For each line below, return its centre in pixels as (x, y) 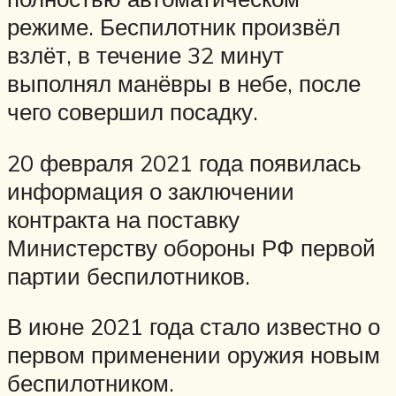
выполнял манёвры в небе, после (184, 84)
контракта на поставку (123, 219)
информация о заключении (151, 190)
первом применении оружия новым (194, 355)
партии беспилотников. (129, 275)
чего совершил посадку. (133, 112)
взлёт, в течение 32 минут (145, 55)
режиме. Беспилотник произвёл (174, 27)
